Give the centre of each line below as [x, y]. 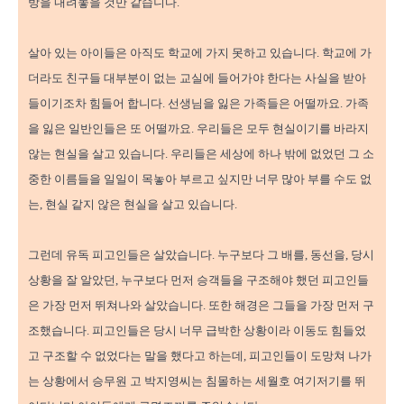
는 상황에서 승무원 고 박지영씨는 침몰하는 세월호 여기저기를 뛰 [197, 381]
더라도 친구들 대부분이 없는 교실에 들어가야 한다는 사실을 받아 [197, 78]
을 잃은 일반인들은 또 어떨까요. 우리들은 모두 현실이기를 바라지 [198, 129]
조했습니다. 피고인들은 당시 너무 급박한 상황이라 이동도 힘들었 [197, 331]
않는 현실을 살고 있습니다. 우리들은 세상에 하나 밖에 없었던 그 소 [201, 154]
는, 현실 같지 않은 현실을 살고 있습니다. [133, 205]
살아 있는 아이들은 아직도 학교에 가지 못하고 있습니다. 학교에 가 [200, 53]
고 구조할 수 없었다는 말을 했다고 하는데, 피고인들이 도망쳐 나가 [200, 356]
